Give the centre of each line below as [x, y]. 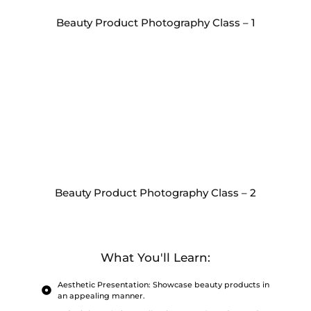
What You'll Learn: [155, 258]
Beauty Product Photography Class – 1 [155, 23]
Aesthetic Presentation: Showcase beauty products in [163, 285]
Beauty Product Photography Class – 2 [155, 193]
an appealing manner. [101, 296]
